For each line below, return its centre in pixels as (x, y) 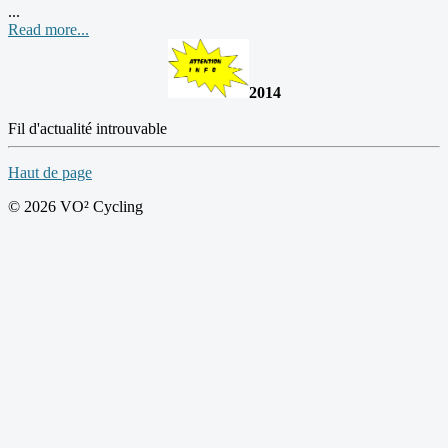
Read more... (48, 29)
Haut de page (50, 172)
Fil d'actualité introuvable (87, 128)
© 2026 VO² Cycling (75, 206)
